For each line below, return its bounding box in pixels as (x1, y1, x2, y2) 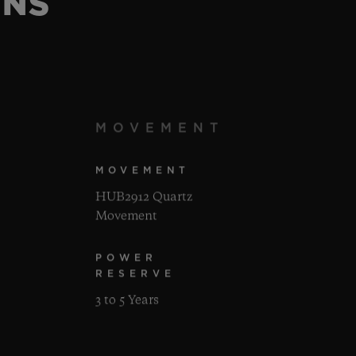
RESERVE (95, 269, 176, 279)
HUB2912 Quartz (95, 191, 193, 204)
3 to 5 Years (95, 294, 160, 308)
